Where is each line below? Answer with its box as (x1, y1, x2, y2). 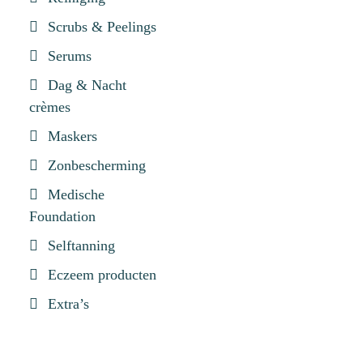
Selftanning (48, 237, 115, 254)
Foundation (29, 208, 96, 224)
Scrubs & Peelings (48, 19, 156, 35)
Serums (48, 48, 92, 64)
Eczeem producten (48, 267, 156, 283)
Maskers (48, 128, 97, 144)
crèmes (29, 99, 70, 115)
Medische (48, 186, 105, 203)
